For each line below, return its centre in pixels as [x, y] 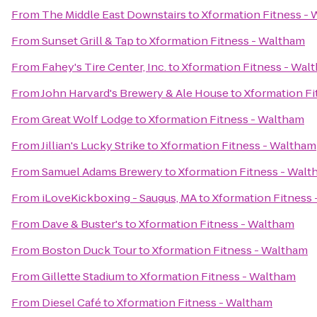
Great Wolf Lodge [87, 119]
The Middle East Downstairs [114, 15]
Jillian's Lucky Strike [93, 145]
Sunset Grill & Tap [88, 41]
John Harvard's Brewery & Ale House [135, 93]
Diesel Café [71, 302]
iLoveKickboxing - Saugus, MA [119, 198]
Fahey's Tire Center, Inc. [104, 67]
